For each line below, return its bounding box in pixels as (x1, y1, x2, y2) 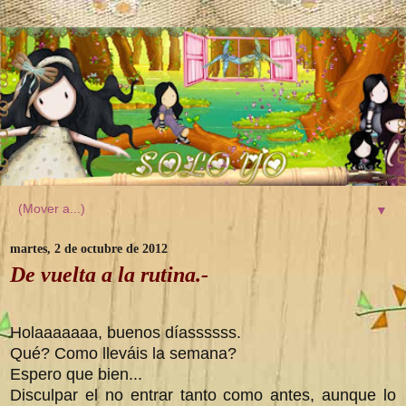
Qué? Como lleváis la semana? (10, 343, 237, 362)
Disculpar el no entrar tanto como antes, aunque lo (10, 385, 396, 404)
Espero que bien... (10, 364, 142, 383)
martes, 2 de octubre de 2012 (10, 241, 168, 256)
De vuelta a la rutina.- (10, 261, 208, 286)
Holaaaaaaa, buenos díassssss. (10, 323, 241, 342)
